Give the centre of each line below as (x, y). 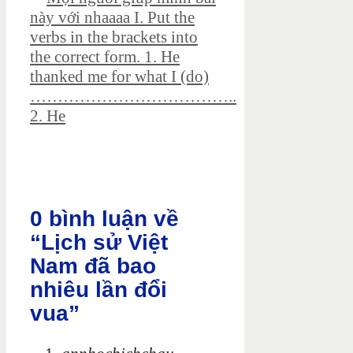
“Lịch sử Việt (99, 243)
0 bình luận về (104, 219)
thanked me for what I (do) (119, 77)
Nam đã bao (93, 266)
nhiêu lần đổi (98, 290)
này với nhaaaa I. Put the (112, 18)
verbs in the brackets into (114, 37)
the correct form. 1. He (105, 57)
